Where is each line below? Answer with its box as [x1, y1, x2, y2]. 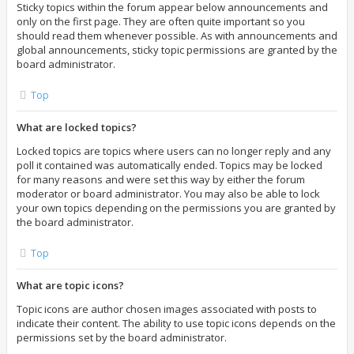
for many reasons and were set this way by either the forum [17, 172, 305, 186]
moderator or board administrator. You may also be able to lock [17, 186, 320, 201]
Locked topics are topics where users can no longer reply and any [17, 144, 331, 158]
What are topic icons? [17, 278, 124, 292]
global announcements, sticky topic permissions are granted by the [17, 43, 337, 57]
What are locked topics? [17, 120, 137, 134]
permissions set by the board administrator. [17, 330, 227, 345]
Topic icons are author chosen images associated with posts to [17, 302, 317, 316]
